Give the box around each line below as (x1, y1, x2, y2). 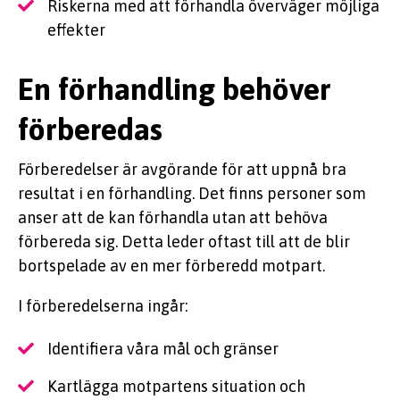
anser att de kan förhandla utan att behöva (18, 207, 328, 227)
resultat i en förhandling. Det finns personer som (18, 183, 366, 203)
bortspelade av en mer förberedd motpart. (18, 255, 325, 275)
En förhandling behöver (18, 71, 331, 107)
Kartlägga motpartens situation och (47, 376, 305, 396)
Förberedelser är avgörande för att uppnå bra (18, 159, 346, 179)
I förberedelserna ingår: (18, 296, 187, 315)
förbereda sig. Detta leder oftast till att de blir (18, 231, 350, 251)
